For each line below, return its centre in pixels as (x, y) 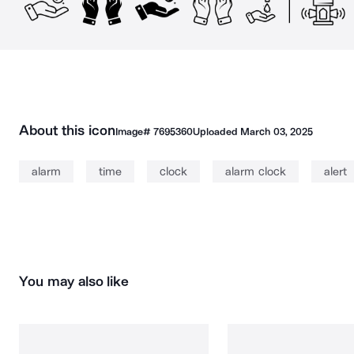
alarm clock (256, 171)
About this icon (67, 130)
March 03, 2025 (277, 132)
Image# (134, 132)
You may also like (74, 281)
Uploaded (217, 132)
